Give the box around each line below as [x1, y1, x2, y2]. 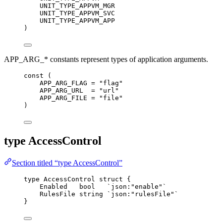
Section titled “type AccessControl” [12, 158, 122, 167]
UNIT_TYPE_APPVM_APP [40, 16, 115, 24]
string [79, 190, 103, 198]
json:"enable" [111, 182, 163, 190]
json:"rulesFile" [111, 190, 174, 198]
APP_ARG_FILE [40, 94, 87, 102]
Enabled [40, 182, 67, 190]
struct [99, 175, 123, 183]
